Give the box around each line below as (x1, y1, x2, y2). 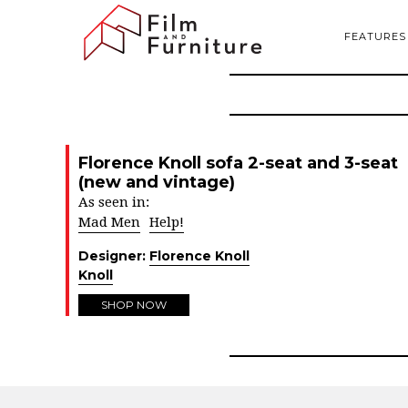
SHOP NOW (101, 298, 167, 311)
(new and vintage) (78, 172, 235, 192)
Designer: (78, 248, 149, 264)
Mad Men (78, 214, 140, 230)
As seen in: (78, 194, 149, 210)
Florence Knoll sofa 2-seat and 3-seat (78, 153, 398, 173)
